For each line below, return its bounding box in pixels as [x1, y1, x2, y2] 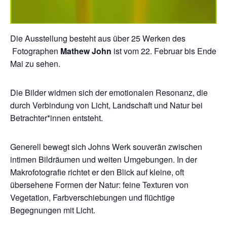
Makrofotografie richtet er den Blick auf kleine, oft [10, 166, 184, 178]
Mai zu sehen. [10, 57, 60, 69]
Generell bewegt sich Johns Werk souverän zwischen [10, 140, 202, 153]
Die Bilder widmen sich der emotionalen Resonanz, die [10, 86, 208, 98]
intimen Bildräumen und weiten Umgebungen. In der [10, 153, 197, 165]
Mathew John [60, 45, 113, 57]
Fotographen [10, 45, 60, 57]
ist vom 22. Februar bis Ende [113, 45, 216, 57]
